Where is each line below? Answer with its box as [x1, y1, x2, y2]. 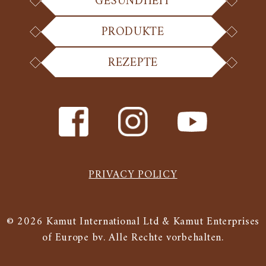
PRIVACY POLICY [88, 166, 178, 184]
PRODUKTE [102, 22, 164, 43]
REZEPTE [107, 53, 159, 74]
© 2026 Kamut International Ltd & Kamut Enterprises [6, 213, 259, 231]
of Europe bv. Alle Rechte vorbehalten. [42, 229, 224, 247]
